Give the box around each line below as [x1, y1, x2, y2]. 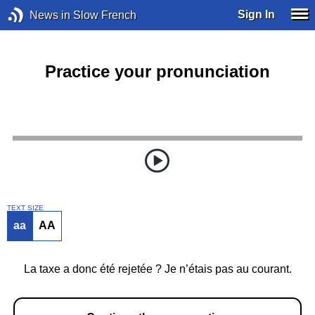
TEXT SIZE [6, 203, 44, 212]
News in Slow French [29, 8, 136, 21]
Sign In [238, 8, 276, 20]
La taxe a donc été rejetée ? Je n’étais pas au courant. [23, 263, 292, 276]
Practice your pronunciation [45, 61, 270, 81]
